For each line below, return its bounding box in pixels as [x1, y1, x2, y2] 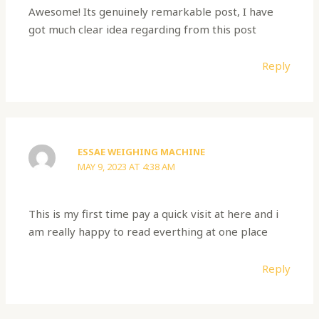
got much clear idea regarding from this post [28, 22, 257, 37]
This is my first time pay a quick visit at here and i [28, 206, 279, 221]
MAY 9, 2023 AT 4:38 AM [78, 159, 176, 173]
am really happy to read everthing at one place [28, 224, 268, 239]
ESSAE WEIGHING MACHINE [78, 145, 206, 158]
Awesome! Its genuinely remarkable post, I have [28, 4, 274, 19]
